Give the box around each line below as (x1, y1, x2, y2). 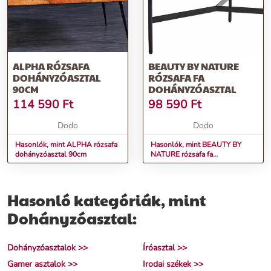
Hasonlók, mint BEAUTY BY (151, 140, 241, 150)
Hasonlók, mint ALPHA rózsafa (15, 140, 117, 150)
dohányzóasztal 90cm (15, 149, 87, 160)
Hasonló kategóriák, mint (7, 189, 206, 211)
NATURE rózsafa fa (151, 149, 213, 160)
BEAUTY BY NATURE (148, 59, 239, 74)
